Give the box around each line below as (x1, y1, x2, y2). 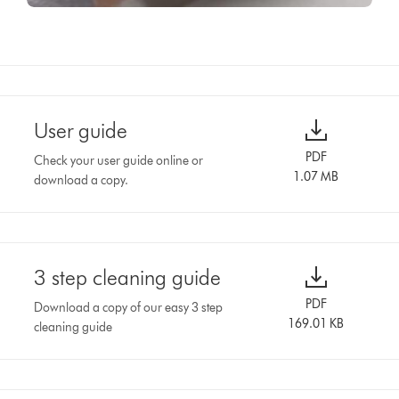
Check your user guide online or (34, 152, 204, 168)
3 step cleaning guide (34, 264, 222, 290)
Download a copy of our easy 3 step (34, 299, 224, 315)
